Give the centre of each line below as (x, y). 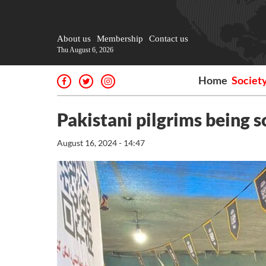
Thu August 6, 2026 (85, 50)
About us (74, 39)
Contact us (169, 39)
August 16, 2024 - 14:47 (101, 143)
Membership (120, 39)
